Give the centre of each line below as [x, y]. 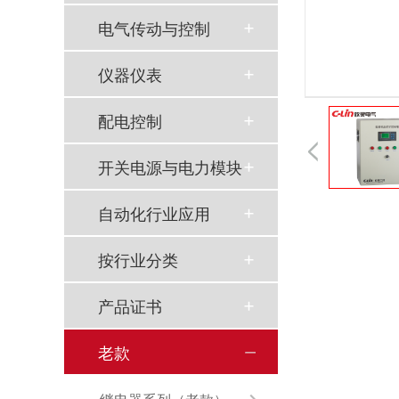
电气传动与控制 [154, 28]
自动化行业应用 [154, 213]
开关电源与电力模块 [170, 167]
